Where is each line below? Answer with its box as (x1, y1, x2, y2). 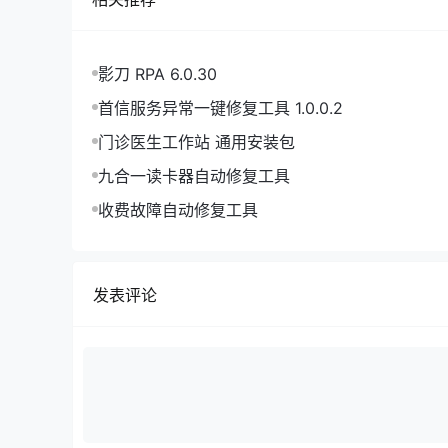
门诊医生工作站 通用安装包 (98, 132, 295, 152)
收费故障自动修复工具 (98, 200, 258, 220)
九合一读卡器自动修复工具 (98, 166, 290, 186)
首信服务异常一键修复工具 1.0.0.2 (98, 98, 343, 118)
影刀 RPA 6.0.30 (98, 64, 217, 84)
